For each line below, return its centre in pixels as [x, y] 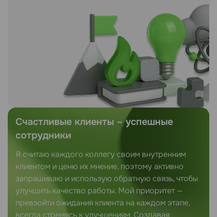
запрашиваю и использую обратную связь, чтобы [107, 179]
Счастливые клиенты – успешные [94, 122]
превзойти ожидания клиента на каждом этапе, [103, 203]
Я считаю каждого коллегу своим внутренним [101, 155]
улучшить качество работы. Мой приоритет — [99, 191]
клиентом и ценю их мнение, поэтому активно [100, 167]
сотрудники [43, 136]
